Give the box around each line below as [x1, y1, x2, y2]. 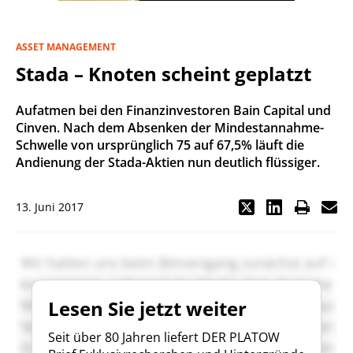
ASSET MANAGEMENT [16, 40, 116, 54]
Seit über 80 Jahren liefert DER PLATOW [48, 329, 280, 346]
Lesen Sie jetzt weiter [48, 295, 247, 321]
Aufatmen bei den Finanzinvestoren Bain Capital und [16, 102, 331, 119]
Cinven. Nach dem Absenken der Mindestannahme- [16, 119, 324, 136]
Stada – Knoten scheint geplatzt [16, 61, 311, 87]
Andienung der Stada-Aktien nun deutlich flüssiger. [16, 154, 320, 171]
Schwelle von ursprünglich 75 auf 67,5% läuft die [16, 136, 304, 154]
